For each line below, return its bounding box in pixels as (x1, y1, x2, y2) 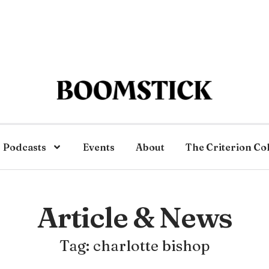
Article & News (37, 199, 232, 235)
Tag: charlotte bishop (59, 237, 210, 255)
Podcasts (3, 141, 46, 153)
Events (83, 141, 115, 153)
